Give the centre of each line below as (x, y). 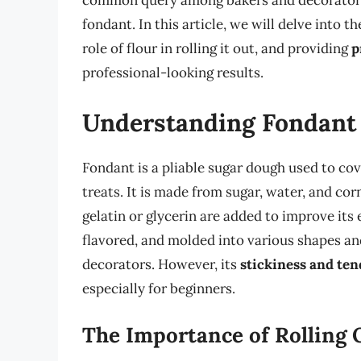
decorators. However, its (161, 264)
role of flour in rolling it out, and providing (217, 49)
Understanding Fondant (219, 122)
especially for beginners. (159, 288)
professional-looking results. (173, 73)
